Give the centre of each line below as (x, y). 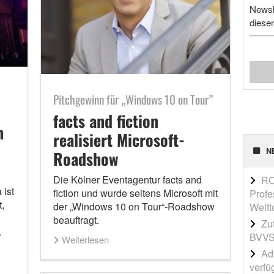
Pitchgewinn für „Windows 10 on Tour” (133, 100)
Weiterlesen (85, 240)
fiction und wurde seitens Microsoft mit (135, 193)
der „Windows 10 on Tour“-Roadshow (134, 207)
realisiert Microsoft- (119, 140)
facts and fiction (106, 121)
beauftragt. (76, 220)
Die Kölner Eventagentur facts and (127, 180)
